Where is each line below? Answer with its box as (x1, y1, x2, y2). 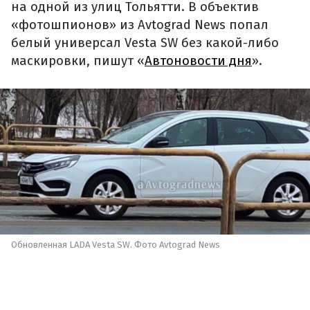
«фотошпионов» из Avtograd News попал (11, 17, 268, 33)
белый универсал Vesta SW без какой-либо (11, 35, 279, 51)
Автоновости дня (145, 53, 252, 69)
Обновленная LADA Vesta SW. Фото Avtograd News (11, 239, 220, 250)
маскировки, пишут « (11, 53, 145, 69)
